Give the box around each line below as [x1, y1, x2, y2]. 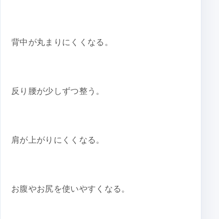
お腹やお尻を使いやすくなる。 [11, 184, 130, 194]
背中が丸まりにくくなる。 [11, 38, 113, 47]
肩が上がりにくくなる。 [11, 135, 105, 145]
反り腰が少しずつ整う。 [11, 87, 105, 96]
